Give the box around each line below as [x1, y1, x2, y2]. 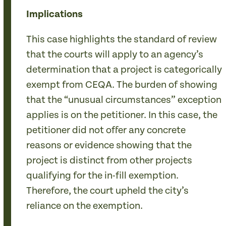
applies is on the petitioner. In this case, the [26, 109, 218, 121]
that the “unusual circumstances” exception [26, 94, 222, 106]
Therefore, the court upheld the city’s [26, 185, 189, 197]
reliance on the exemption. [26, 200, 143, 212]
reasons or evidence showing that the [26, 140, 192, 151]
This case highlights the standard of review [26, 34, 217, 45]
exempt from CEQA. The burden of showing [26, 79, 218, 91]
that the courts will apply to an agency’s [26, 49, 204, 61]
